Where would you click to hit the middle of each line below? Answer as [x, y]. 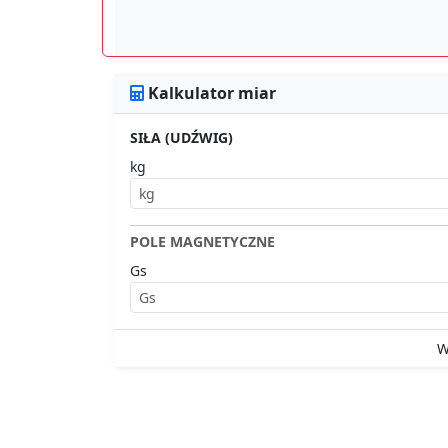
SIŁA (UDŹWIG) [181, 137]
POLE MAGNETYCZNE [202, 241]
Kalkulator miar [210, 92]
